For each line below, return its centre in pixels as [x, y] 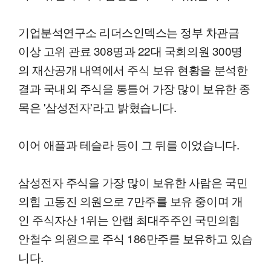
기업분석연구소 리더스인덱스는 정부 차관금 [129, 32]
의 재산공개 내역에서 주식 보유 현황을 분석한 [133, 70]
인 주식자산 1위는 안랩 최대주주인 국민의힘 [129, 220]
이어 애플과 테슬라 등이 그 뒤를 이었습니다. [129, 145]
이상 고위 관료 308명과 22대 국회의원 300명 [130, 51]
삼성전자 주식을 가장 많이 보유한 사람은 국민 [133, 182]
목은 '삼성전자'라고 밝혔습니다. [97, 107]
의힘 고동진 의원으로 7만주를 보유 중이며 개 [131, 201]
